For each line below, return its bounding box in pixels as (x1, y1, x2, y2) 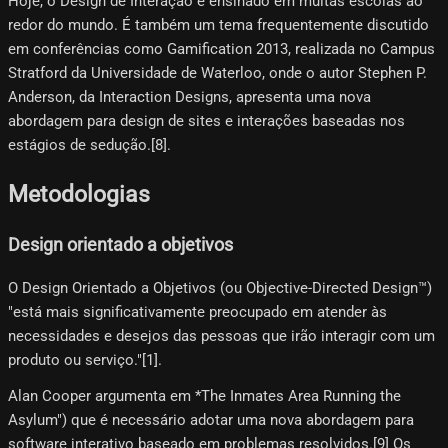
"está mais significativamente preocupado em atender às (8, 303, 387, 322)
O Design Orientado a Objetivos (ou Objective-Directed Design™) (8, 279, 432, 298)
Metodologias (8, 180, 150, 207)
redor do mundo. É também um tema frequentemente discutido (8, 16, 429, 35)
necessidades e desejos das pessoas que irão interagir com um (8, 327, 435, 346)
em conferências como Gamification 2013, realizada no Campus (8, 40, 435, 59)
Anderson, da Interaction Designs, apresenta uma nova (8, 88, 371, 107)
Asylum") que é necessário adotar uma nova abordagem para (8, 411, 414, 430)
